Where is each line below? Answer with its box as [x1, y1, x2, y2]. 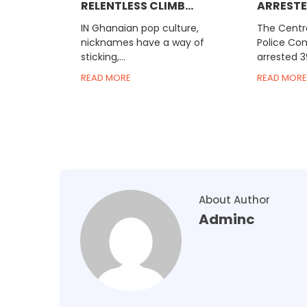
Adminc [199, 210, 255, 230]
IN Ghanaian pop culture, [81, 21, 199, 36]
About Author [199, 193, 270, 208]
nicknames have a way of [81, 36, 205, 50]
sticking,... [81, 50, 126, 64]
